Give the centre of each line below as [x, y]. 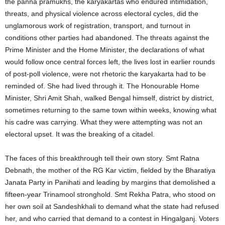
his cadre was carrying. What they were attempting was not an [104, 122]
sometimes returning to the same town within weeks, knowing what [111, 110]
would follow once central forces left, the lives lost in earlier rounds [110, 62]
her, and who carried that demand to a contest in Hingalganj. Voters [112, 218]
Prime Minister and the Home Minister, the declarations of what [105, 50]
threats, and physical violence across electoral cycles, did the [102, 14]
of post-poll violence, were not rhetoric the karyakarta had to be [105, 74]
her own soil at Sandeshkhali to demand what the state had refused [112, 206]
